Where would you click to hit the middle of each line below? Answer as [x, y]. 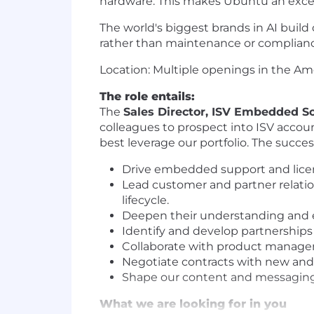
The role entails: [151, 96]
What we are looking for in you [193, 304]
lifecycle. [145, 200]
